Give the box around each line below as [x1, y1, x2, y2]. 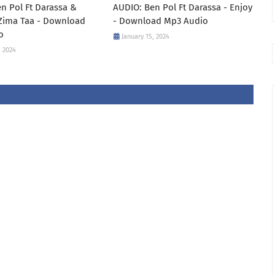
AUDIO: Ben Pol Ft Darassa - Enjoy [112, 2, 252, 13]
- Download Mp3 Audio [112, 15, 208, 26]
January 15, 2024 [121, 33, 169, 41]
